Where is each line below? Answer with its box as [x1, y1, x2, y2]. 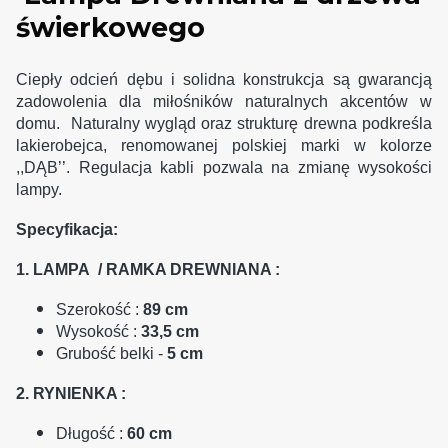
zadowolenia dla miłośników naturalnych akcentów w [16, 92, 432, 110]
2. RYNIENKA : [16, 384, 126, 402]
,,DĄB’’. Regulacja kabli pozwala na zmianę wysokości [16, 158, 432, 176]
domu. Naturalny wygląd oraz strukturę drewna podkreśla [16, 114, 432, 132]
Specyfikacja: [16, 220, 122, 238]
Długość [56, 424, 115, 442]
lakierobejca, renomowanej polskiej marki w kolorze [16, 136, 432, 154]
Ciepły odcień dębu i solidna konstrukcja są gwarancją [16, 70, 432, 88]
